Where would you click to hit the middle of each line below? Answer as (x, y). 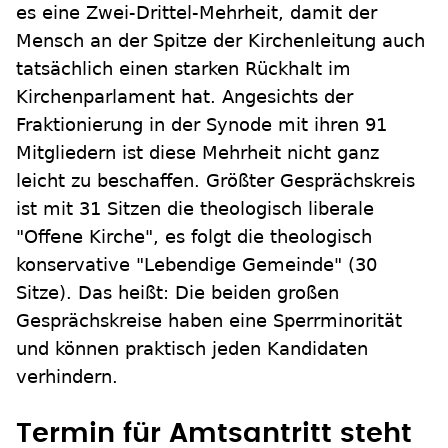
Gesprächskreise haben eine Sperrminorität (209, 321)
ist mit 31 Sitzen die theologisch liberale (195, 209)
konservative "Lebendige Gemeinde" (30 (196, 265)
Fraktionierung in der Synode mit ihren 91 (201, 125)
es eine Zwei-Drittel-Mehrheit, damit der (196, 13)
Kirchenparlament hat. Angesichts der (184, 97)
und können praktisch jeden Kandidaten (192, 349)
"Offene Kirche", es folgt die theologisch (194, 237)
